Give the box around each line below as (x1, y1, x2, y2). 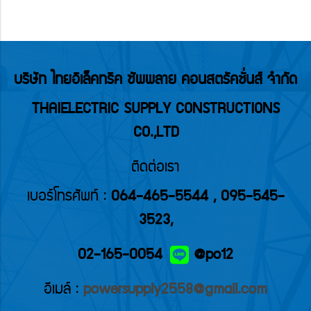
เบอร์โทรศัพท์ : (26, 190, 111, 204)
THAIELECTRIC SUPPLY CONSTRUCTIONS (31, 103, 280, 117)
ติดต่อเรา (131, 161, 180, 175)
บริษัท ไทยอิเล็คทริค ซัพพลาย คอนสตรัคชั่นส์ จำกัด (14, 74, 297, 87)
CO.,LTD (133, 126, 178, 140)
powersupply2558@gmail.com (83, 283, 267, 297)
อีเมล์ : (44, 283, 83, 297)
